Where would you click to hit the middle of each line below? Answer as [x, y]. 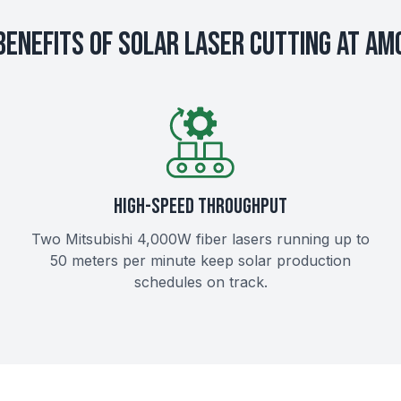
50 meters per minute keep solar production [200, 260]
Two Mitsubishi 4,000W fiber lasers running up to [200, 239]
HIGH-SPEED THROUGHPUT [200, 206]
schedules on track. [200, 282]
